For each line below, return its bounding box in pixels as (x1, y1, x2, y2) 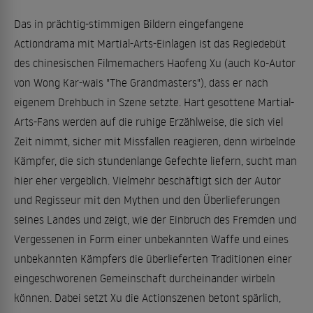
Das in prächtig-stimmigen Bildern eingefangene (14, 17, 244, 31)
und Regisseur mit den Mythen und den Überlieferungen (14, 193, 280, 207)
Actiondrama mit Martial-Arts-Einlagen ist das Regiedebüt (14, 36, 286, 50)
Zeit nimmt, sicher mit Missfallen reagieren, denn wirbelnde (14, 134, 296, 148)
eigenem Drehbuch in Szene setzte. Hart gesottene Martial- (14, 95, 294, 109)
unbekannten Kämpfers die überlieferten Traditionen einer (14, 252, 292, 265)
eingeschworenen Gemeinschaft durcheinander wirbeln (14, 271, 275, 285)
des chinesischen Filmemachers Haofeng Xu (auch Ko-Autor (14, 56, 296, 70)
